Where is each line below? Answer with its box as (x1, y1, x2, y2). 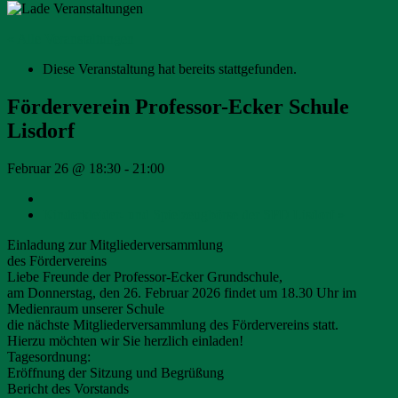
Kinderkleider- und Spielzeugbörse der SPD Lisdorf (43, 206, 338, 222)
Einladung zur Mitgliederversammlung (7, 236, 223, 252)
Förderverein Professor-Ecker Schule (7, 94, 349, 118)
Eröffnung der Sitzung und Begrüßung (7, 364, 224, 380)
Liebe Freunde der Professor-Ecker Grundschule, (7, 268, 283, 284)
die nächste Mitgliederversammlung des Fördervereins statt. (7, 316, 338, 332)
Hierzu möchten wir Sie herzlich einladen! (7, 332, 243, 348)
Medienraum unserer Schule (7, 300, 164, 316)
